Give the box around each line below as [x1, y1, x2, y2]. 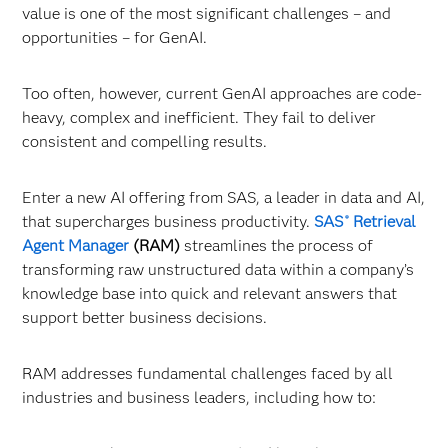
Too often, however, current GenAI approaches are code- [22, 84, 423, 103]
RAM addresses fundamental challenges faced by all [22, 364, 394, 383]
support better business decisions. [22, 308, 268, 327]
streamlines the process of [180, 236, 374, 255]
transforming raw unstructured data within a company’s [22, 260, 415, 279]
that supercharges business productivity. [22, 212, 315, 231]
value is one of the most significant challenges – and [22, 4, 392, 23]
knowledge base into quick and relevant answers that [22, 284, 398, 303]
